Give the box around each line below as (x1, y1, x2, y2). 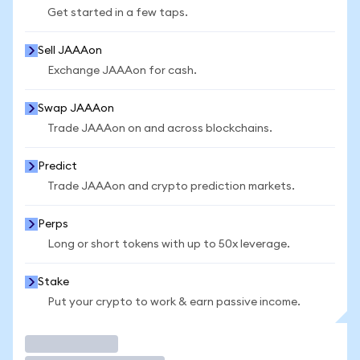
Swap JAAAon (38, 103, 114, 114)
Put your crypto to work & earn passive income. (47, 297, 301, 308)
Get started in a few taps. (47, 7, 188, 18)
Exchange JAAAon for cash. (47, 65, 197, 76)
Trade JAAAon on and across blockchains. (47, 123, 272, 134)
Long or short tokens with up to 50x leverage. (47, 239, 290, 250)
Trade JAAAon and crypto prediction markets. (47, 181, 295, 192)
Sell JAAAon (38, 45, 102, 56)
